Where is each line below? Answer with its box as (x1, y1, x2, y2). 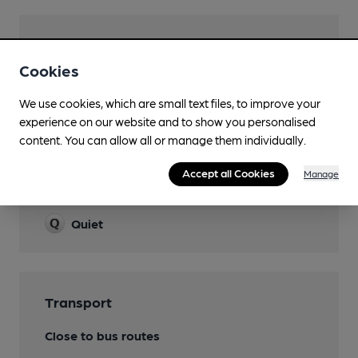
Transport (45, 293, 112, 310)
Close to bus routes (45, 328, 160, 343)
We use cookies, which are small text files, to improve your (19, 96, 320, 111)
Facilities (45, 37, 102, 54)
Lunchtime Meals (74, 71, 175, 86)
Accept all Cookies (182, 166, 275, 180)
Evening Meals (74, 104, 161, 119)
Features (45, 181, 104, 198)
